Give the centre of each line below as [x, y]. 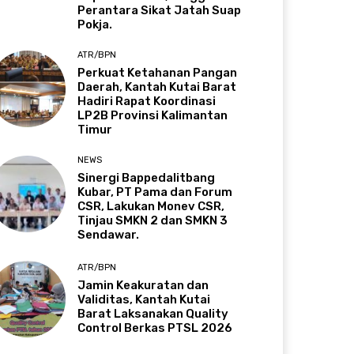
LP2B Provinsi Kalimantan [153, 115]
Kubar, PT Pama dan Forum [155, 192]
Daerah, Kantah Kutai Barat [157, 87]
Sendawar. [109, 234]
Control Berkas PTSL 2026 [155, 328]
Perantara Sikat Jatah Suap [160, 10]
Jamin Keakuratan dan [143, 285]
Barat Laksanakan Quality [153, 313]
